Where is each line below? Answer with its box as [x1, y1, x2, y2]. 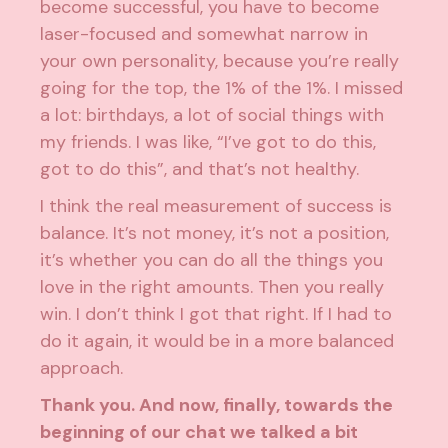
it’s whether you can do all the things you [40, 248, 384, 273]
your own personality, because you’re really [40, 49, 400, 74]
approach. [40, 356, 124, 381]
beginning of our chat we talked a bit [40, 420, 359, 445]
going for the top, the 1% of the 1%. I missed [40, 76, 404, 101]
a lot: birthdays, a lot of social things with [40, 103, 385, 128]
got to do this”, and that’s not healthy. [40, 157, 360, 182]
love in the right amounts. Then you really [40, 275, 385, 300]
